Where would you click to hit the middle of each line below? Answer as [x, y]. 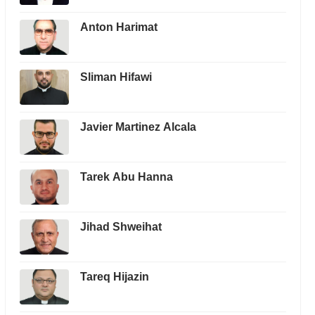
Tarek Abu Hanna [126, 177]
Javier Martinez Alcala [138, 127]
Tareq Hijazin [114, 277]
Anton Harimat [118, 27]
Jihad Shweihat [121, 227]
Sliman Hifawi [116, 77]
